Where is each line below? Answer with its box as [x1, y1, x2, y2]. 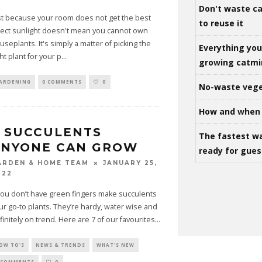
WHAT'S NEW [96, 242, 135, 249]
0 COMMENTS [42, 78, 82, 85]
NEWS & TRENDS [35, 242, 85, 249]
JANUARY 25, [102, 158, 157, 167]
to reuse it [199, 18, 246, 29]
